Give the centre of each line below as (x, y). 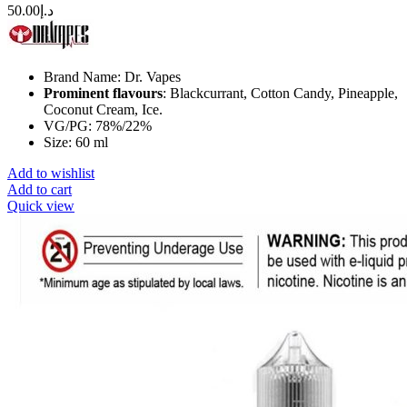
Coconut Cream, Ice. (103, 109)
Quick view (41, 205)
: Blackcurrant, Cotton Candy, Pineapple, (280, 93)
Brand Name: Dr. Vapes (112, 76)
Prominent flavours (103, 93)
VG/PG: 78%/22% (98, 125)
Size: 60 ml (76, 142)
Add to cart (40, 189)
